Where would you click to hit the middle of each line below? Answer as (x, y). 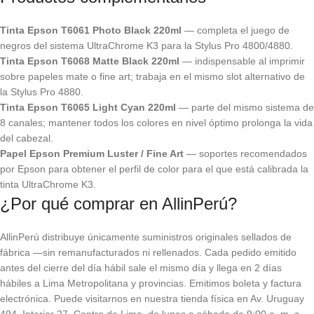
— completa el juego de (235, 30)
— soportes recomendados (245, 154)
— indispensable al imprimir (242, 61)
